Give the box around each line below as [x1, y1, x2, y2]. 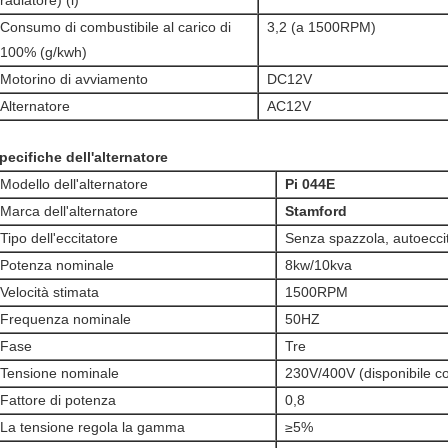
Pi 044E [285, 176, 335, 192]
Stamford [285, 203, 347, 219]
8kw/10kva [285, 257, 352, 273]
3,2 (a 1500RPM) [267, 19, 376, 35]
